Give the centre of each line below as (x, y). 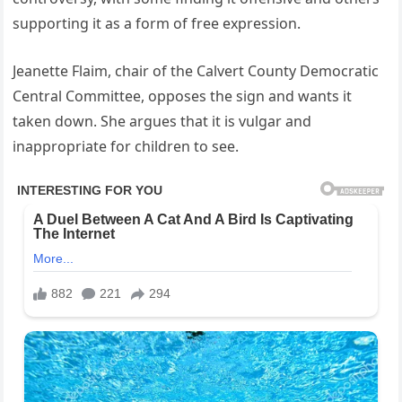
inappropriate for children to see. (126, 147)
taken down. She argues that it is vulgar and (162, 122)
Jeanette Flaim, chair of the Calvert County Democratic (196, 71)
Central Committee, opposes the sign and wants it (183, 96)
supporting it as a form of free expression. (157, 24)
